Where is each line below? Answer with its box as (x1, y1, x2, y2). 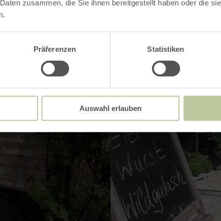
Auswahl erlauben (79, 104, 142, 112)
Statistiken (147, 44, 184, 53)
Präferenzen (33, 44, 76, 53)
